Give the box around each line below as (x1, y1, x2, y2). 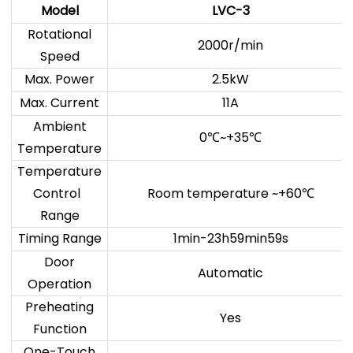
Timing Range (17, 229, 102, 247)
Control (32, 184, 87, 203)
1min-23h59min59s (173, 229, 288, 247)
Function (32, 319, 87, 338)
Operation (28, 274, 91, 293)
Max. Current (20, 93, 99, 112)
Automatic (198, 263, 263, 282)
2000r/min (198, 35, 263, 54)
